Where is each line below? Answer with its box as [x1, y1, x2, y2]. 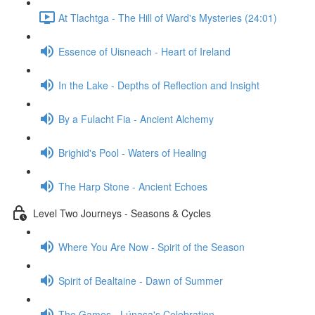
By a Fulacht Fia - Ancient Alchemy [58, 111, 214, 126]
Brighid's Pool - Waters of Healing [58, 145, 207, 160]
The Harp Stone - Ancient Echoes [58, 179, 207, 193]
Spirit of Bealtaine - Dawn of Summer [58, 273, 223, 288]
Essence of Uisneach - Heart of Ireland [58, 44, 231, 58]
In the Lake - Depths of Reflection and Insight [58, 77, 259, 92]
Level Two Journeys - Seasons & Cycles [33, 205, 211, 220]
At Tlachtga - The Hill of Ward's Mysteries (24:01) [58, 10, 277, 25]
